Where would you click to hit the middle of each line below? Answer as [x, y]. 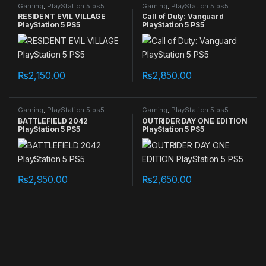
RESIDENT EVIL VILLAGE [62, 17]
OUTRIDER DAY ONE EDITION [194, 121]
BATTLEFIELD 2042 [53, 121]
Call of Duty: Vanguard [183, 17]
